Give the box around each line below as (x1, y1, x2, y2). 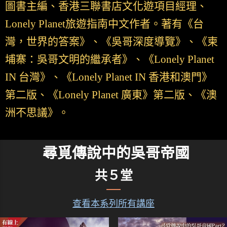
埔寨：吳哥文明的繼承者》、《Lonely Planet (5, 53, 214, 65)
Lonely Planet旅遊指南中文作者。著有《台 (5, 17, 204, 30)
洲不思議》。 (5, 106, 69, 119)
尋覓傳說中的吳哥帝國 (43, 144, 190, 161)
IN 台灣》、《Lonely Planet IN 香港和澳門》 (5, 70, 212, 83)
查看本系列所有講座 (72, 198, 155, 209)
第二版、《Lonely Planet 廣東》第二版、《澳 (5, 88, 217, 101)
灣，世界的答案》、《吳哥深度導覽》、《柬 (5, 35, 218, 48)
